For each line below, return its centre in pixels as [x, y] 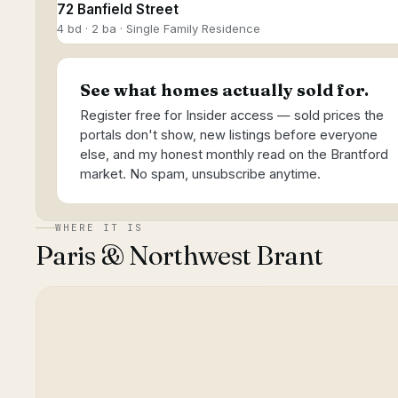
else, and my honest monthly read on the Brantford [234, 155]
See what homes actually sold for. [224, 90]
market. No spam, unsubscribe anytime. [200, 174]
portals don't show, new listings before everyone [229, 135]
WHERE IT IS [99, 227]
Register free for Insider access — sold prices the [232, 115]
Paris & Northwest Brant [179, 255]
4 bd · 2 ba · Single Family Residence [159, 28]
